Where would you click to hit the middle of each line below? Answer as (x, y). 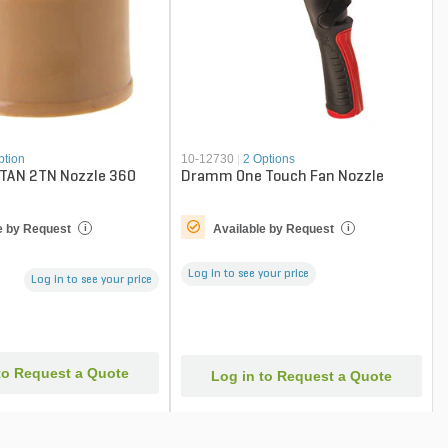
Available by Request (274, 228)
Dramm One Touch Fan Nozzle (283, 176)
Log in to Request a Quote (302, 375)
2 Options (269, 158)
